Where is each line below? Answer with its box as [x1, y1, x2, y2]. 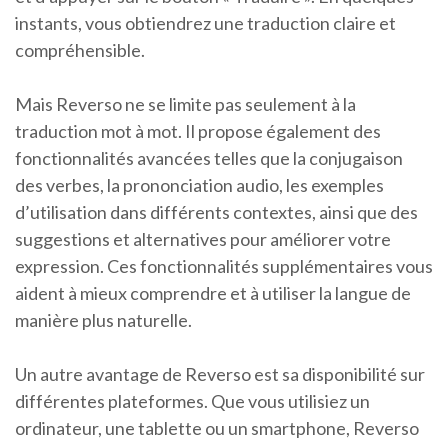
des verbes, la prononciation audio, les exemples [15, 174, 384, 196]
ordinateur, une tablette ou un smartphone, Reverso [15, 417, 419, 439]
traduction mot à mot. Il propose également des [15, 120, 381, 142]
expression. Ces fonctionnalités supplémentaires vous [15, 255, 433, 277]
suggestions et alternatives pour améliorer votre [15, 228, 391, 250]
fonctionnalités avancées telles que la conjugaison [15, 147, 403, 169]
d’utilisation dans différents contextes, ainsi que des [15, 201, 418, 223]
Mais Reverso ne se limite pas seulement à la [15, 93, 356, 115]
